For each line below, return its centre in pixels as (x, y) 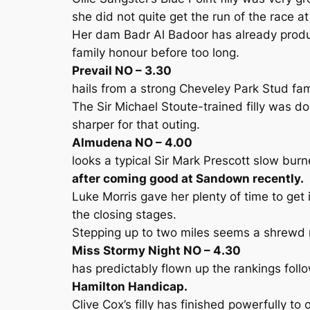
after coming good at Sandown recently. (188, 179)
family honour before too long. (156, 53)
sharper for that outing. (136, 125)
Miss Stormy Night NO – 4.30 (156, 250)
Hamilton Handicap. (130, 286)
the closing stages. (124, 215)
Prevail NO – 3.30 (122, 71)
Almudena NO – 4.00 (132, 143)
